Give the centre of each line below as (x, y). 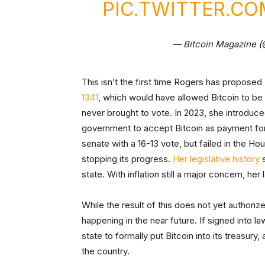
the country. (107, 251)
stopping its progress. (127, 159)
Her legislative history (216, 159)
